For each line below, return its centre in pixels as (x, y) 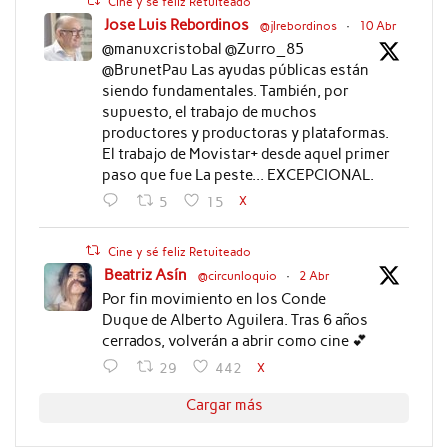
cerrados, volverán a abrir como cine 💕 (234, 340)
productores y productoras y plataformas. (245, 132)
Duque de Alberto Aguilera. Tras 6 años (234, 319)
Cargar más (224, 405)
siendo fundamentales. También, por (225, 90)
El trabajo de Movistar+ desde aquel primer (245, 153)
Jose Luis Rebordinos (176, 24)
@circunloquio (237, 275)
